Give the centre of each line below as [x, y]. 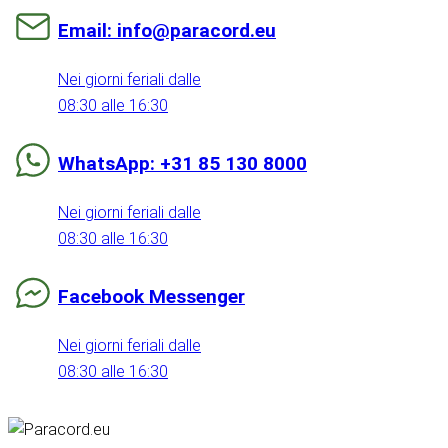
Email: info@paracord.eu [167, 31]
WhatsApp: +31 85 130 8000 [182, 164]
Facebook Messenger [151, 297]
